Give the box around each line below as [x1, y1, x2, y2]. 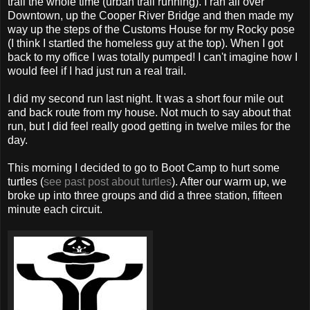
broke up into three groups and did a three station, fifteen [8, 189, 282, 201]
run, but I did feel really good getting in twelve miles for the [8, 120, 291, 132]
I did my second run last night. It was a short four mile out [8, 92, 283, 104]
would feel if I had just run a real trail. [8, 64, 186, 77]
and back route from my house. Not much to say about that [8, 106, 291, 118]
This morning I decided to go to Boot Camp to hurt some [8, 161, 280, 174]
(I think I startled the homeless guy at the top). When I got [8, 37, 283, 49]
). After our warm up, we [172, 175, 286, 188]
